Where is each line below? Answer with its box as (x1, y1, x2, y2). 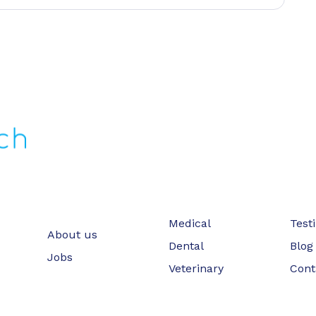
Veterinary (168, 261, 224, 275)
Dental (168, 238, 204, 253)
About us (47, 227, 98, 241)
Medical (168, 216, 211, 230)
